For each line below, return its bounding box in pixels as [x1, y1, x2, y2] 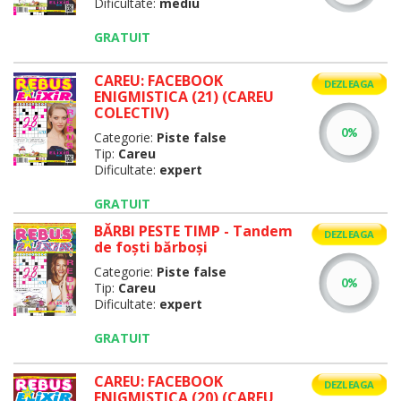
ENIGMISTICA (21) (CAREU [93, 87, 274, 107]
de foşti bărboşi [93, 237, 208, 257]
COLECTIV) [93, 103, 169, 123]
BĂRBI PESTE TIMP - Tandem [93, 221, 293, 241]
